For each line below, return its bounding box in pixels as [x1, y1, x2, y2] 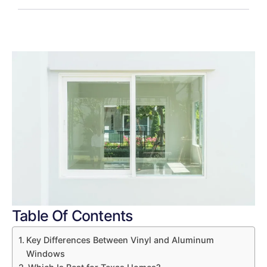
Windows [26, 248, 65, 259]
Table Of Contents [12, 206, 133, 225]
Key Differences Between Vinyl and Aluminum [26, 234, 214, 245]
